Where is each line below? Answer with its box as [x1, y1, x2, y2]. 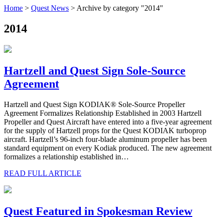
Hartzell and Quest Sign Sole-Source [4, 64, 186, 77]
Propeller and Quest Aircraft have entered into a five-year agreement [4, 117, 212, 126]
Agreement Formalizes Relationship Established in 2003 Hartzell [4, 108, 201, 117]
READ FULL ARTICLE [4, 169, 81, 177]
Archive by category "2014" [77, 4, 163, 12]
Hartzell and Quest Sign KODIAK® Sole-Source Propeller [4, 100, 185, 108]
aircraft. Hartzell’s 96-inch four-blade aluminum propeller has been [4, 135, 207, 143]
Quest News [31, 4, 69, 12]
